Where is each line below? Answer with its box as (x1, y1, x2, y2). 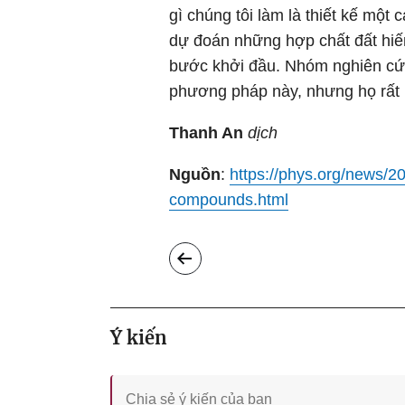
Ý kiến (110, 326, 167, 349)
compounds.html (169, 191, 288, 209)
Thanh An (169, 124, 243, 142)
